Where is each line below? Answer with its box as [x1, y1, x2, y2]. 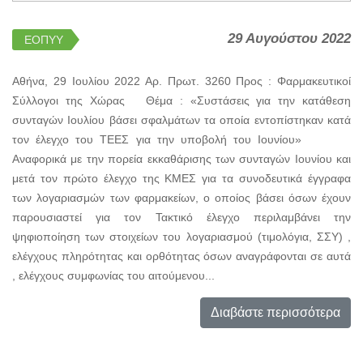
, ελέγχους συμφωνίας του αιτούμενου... [12, 268, 215, 282]
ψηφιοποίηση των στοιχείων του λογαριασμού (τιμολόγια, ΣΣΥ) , [12, 229, 351, 243]
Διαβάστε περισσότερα [211, 305, 340, 319]
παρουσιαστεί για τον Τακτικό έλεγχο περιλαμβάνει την [12, 210, 351, 224]
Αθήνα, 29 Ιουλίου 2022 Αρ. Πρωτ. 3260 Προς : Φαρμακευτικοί [12, 74, 351, 88]
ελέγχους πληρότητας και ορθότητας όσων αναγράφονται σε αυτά [12, 249, 351, 263]
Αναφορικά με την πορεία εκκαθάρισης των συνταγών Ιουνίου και [12, 152, 351, 165]
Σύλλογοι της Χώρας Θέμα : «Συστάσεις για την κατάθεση [12, 93, 351, 107]
